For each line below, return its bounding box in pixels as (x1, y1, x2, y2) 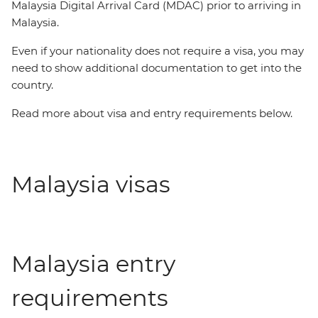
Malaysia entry (11, 250, 175, 278)
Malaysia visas (11, 170, 170, 198)
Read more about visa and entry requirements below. (11, 106, 292, 120)
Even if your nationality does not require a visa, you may (11, 44, 304, 57)
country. (11, 78, 56, 92)
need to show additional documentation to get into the (11, 61, 302, 75)
